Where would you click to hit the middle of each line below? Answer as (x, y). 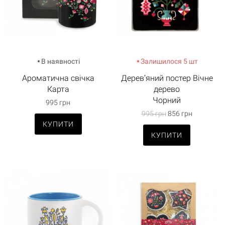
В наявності (61, 61)
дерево (167, 89)
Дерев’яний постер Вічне (167, 78)
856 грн (179, 114)
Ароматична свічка (58, 78)
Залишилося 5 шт (170, 61)
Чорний (167, 100)
